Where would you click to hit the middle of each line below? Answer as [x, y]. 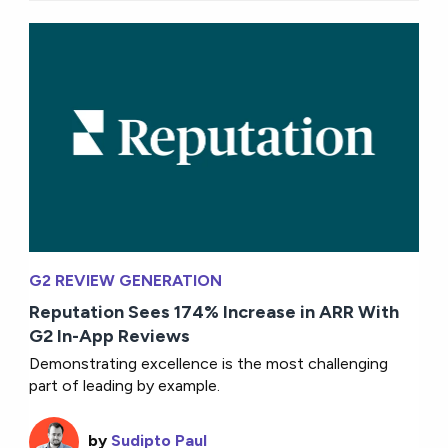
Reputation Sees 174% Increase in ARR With [214, 312]
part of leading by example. [125, 386]
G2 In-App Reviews [110, 336]
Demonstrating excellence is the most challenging [209, 364]
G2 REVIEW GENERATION [126, 281]
